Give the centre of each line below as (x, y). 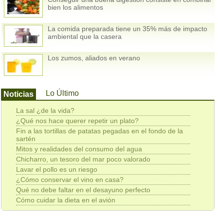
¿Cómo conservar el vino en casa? (70, 180)
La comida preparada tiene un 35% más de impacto (128, 29)
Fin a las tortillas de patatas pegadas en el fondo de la (100, 131)
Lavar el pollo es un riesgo (57, 170)
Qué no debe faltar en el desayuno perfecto (83, 190)
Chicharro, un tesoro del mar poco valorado (83, 159)
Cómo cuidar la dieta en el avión (66, 200)
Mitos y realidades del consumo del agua (79, 149)
